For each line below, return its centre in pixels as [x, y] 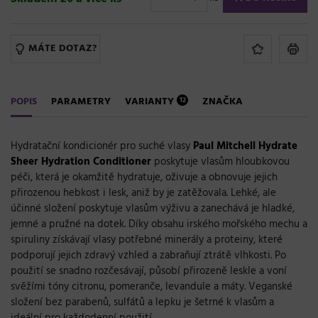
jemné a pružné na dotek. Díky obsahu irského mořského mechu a [159, 224]
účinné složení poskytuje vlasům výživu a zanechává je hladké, [153, 208]
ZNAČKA [223, 102]
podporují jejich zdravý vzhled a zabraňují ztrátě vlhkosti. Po [148, 255]
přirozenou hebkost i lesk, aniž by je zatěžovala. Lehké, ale [143, 193]
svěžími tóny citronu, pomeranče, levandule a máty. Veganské [152, 286]
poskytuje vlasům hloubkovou [220, 161]
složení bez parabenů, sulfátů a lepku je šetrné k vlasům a [142, 302]
